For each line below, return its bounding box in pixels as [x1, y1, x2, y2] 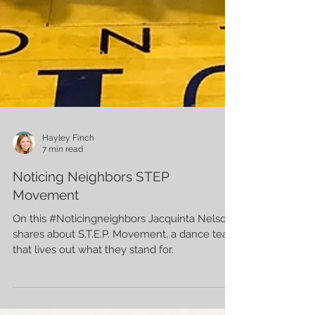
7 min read [42, 172, 83, 183]
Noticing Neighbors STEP [13, 196, 169, 212]
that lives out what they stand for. [13, 271, 174, 284]
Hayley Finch [42, 160, 94, 171]
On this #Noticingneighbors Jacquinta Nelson [13, 240, 233, 253]
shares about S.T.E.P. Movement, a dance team [13, 255, 238, 269]
